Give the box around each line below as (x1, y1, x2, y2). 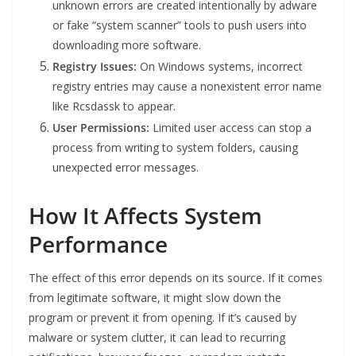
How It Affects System (29, 200, 262, 231)
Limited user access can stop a (149, 120, 311, 136)
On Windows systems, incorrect (137, 59, 303, 75)
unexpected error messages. (52, 160, 199, 176)
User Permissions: (52, 120, 149, 136)
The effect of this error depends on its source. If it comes (29, 270, 323, 286)
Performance (29, 229, 168, 260)
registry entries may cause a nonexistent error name (52, 79, 322, 95)
